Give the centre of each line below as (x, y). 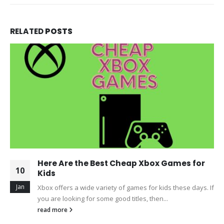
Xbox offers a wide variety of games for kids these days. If (126, 187)
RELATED (27, 31)
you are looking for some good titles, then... (103, 198)
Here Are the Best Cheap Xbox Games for (121, 163)
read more (53, 209)
